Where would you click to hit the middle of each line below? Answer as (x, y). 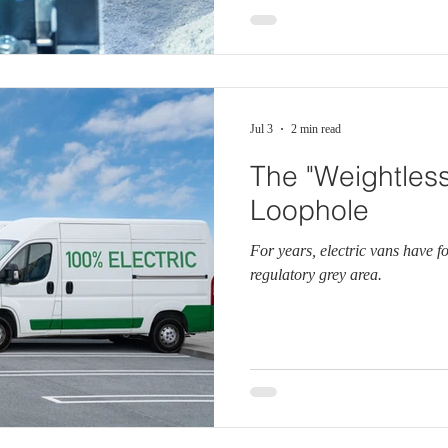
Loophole (309, 210)
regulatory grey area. (316, 274)
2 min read (316, 128)
